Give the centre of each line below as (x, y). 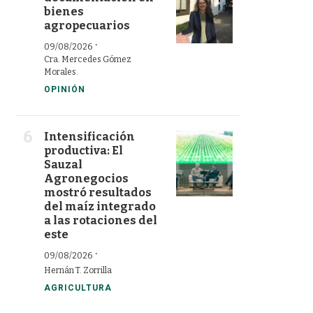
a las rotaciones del (101, 220)
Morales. (61, 72)
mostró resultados (98, 192)
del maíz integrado (100, 206)
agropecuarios (87, 25)
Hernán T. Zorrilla (78, 270)
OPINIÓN (65, 89)
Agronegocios (86, 178)
